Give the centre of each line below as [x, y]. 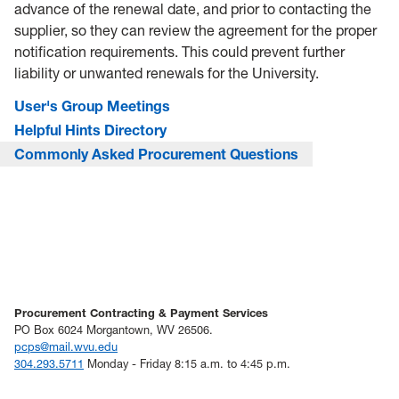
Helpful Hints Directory [90, 130]
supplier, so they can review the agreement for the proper [195, 30]
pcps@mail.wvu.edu [66, 347]
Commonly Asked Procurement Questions [156, 154]
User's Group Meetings [92, 106]
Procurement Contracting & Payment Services [141, 313]
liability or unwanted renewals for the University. [167, 73]
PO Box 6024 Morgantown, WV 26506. [114, 330]
